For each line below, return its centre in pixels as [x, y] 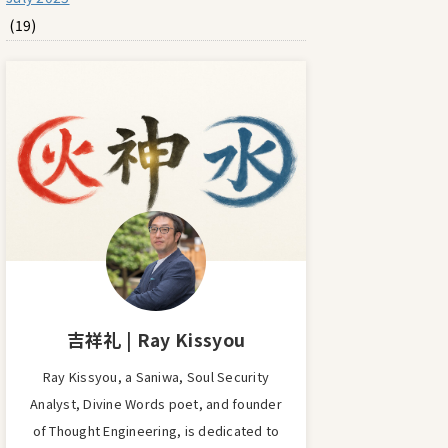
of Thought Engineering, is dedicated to [156, 430]
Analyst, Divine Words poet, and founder [156, 403]
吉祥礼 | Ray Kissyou [156, 339]
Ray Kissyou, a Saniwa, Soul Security [156, 376]
